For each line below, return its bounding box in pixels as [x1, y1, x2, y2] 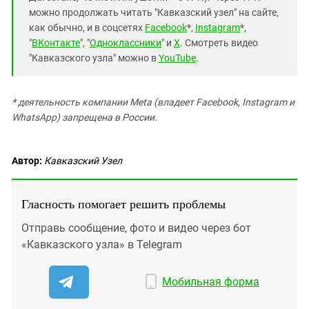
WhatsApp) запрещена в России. [12, 112, 157, 123]
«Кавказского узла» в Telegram [21, 238, 182, 252]
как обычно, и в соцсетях [29, 22, 145, 34]
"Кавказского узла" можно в [29, 52, 159, 64]
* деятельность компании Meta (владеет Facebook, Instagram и [12, 97, 295, 108]
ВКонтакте [32, 37, 80, 49]
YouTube [159, 52, 196, 64]
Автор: [12, 155, 42, 167]
